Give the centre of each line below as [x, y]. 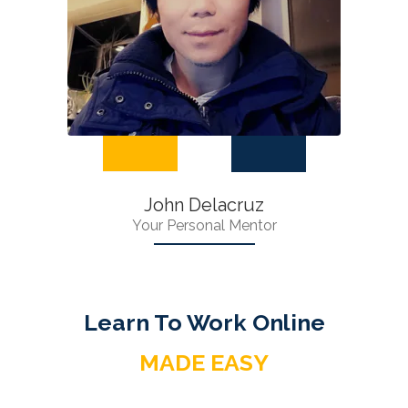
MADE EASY [204, 362]
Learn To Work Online [204, 322]
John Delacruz [204, 205]
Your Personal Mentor [204, 225]
